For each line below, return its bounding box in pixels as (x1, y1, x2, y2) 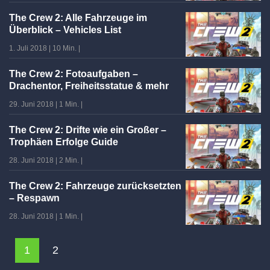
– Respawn (9, 192, 60, 203)
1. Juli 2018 (9, 43, 47, 52)
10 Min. (52, 43, 77, 52)
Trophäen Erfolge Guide (9, 136, 118, 147)
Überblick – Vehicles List (9, 24, 121, 35)
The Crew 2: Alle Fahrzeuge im (9, 12, 147, 23)
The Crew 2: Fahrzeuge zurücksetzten (9, 180, 181, 191)
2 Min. (59, 155, 79, 165)
